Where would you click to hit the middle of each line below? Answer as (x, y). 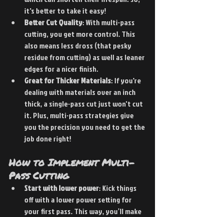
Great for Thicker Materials (68, 80)
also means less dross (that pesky (78, 45)
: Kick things (118, 188)
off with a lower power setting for (79, 199)
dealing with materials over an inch (81, 92)
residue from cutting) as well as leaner (85, 57)
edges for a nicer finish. (61, 69)
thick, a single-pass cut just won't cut (84, 103)
